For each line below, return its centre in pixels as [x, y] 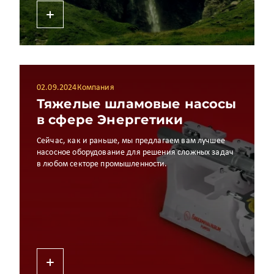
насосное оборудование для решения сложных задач [135, 153]
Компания [95, 88]
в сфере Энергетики [110, 120]
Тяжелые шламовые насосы [137, 104]
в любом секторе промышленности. [102, 164]
